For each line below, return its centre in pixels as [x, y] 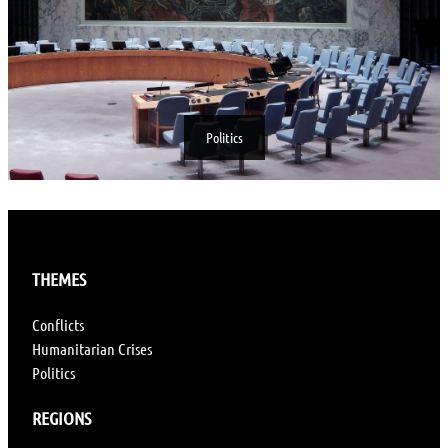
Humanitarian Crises [92, 349]
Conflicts [58, 325]
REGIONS [61, 418]
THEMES [59, 279]
